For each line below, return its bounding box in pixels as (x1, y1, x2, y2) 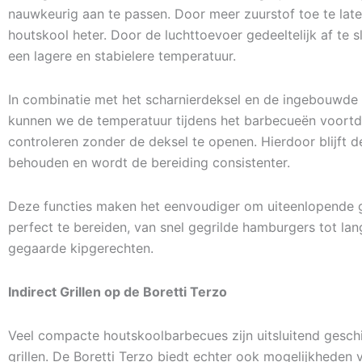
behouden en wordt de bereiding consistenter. (8, 154, 290, 170)
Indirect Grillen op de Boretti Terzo (8, 284, 227, 300)
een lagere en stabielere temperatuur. (8, 48, 236, 64)
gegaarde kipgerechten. (8, 240, 154, 256)
